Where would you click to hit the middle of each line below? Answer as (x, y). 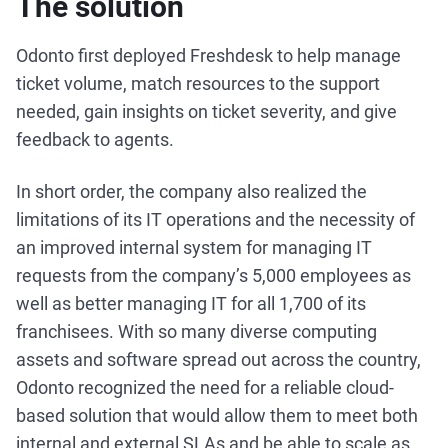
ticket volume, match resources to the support (198, 83)
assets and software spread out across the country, (218, 359)
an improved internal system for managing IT (194, 247)
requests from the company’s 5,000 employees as (213, 275)
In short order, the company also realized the (191, 191)
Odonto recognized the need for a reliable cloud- (205, 387)
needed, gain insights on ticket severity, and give (206, 111)
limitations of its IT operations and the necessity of (215, 219)
